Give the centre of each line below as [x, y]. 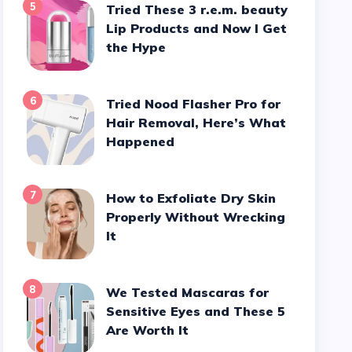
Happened [141, 141]
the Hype [136, 47]
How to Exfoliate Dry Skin [112, 198]
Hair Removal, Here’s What [196, 123]
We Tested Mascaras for [113, 292]
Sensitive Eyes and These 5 [196, 311]
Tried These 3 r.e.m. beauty [111, 9]
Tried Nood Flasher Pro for [111, 104]
